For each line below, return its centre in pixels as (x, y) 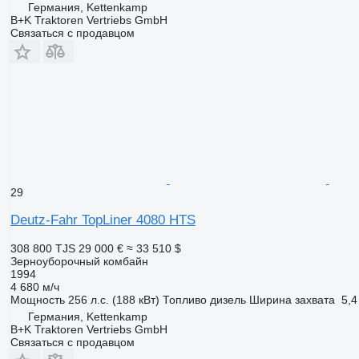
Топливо (184, 299)
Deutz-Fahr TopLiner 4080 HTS (103, 220)
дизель (228, 299)
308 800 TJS (42, 248)
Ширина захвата (292, 299)
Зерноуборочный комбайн (79, 261)
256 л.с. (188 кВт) (113, 299)
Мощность (37, 299)
